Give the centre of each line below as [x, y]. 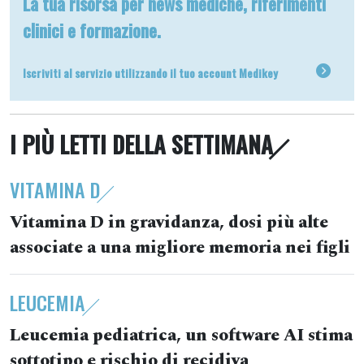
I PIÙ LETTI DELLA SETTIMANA [141, 144]
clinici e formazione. [92, 30]
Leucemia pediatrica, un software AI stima [181, 336]
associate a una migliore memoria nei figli [180, 248]
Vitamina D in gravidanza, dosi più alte [169, 223]
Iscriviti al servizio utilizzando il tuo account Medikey [150, 72]
